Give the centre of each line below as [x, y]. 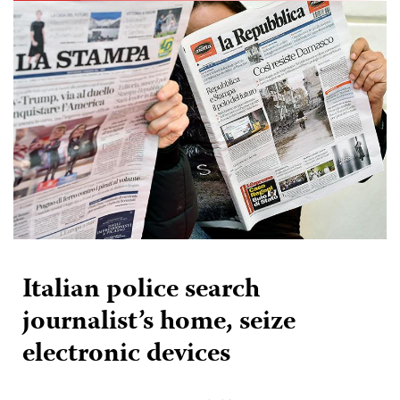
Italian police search [141, 291]
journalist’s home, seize [159, 323]
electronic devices [126, 355]
